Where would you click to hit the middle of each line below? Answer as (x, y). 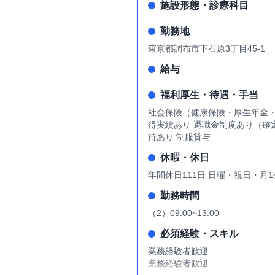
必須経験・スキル (199, 234)
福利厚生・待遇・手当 (209, 95)
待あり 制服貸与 (179, 137)
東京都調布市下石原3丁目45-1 (207, 48)
